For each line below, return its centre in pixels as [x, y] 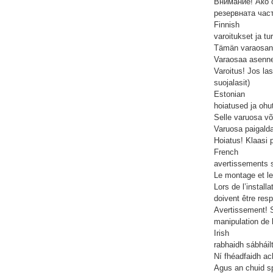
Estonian [229, 94]
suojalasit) [232, 83]
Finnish [227, 25]
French [226, 152]
